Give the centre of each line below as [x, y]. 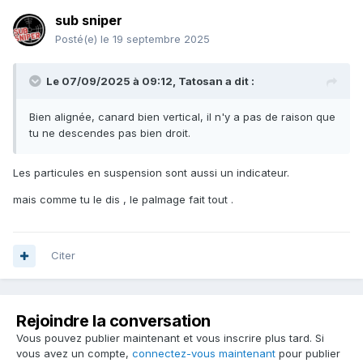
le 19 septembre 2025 [155, 39]
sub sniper [89, 21]
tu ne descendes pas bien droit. [110, 133]
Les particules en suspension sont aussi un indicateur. [151, 173]
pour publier [308, 354]
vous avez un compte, [74, 354]
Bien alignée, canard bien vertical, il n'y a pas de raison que [182, 117]
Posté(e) [78, 39]
